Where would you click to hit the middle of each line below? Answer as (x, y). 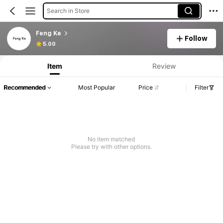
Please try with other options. (111, 147)
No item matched (111, 139)
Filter (202, 88)
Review (164, 66)
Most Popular (97, 88)
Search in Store (68, 10)
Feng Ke (48, 33)
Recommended (24, 88)
